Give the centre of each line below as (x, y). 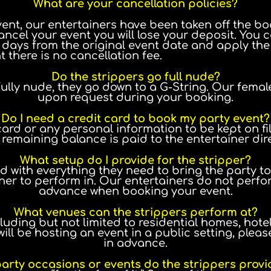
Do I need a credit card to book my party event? (135, 118)
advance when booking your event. (135, 191)
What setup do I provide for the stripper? (135, 160)
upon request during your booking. (135, 97)
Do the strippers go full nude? (135, 77)
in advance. (135, 243)
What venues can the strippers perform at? (135, 212)
